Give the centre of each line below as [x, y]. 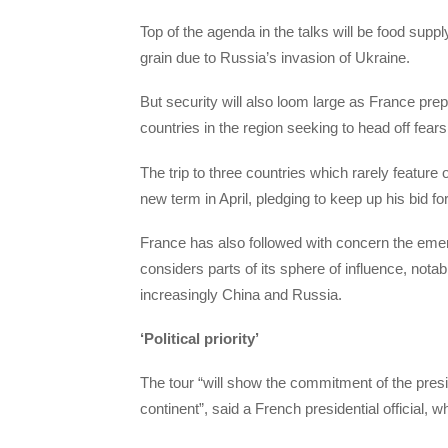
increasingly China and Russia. [241, 294]
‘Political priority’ [199, 339]
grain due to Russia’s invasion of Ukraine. [275, 58]
